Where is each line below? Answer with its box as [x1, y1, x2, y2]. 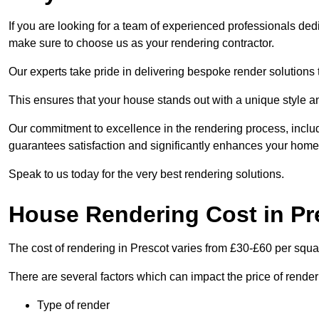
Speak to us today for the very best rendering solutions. [9, 168, 284, 181]
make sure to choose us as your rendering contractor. [9, 37, 274, 50]
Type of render [37, 299, 110, 312]
